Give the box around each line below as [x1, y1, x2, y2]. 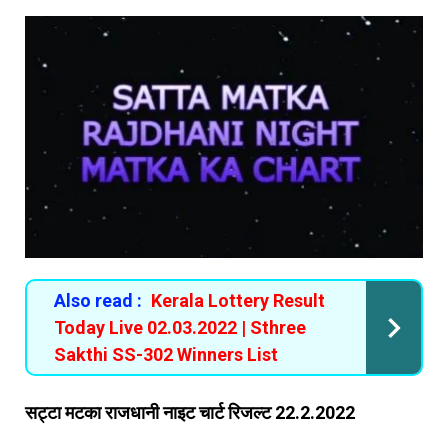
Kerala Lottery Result [151, 289, 325, 311]
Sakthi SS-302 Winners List [54, 343, 278, 365]
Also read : [54, 289, 142, 311]
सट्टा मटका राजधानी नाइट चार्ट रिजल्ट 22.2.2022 [25, 401, 355, 423]
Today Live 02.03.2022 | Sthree [54, 316, 306, 338]
